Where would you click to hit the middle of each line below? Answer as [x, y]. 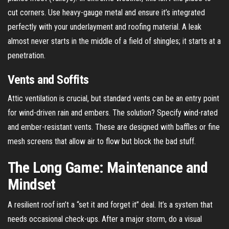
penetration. [27, 55]
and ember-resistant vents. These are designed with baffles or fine [114, 127]
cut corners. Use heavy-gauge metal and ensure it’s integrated [106, 12]
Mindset [32, 184]
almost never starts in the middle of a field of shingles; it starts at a [114, 41]
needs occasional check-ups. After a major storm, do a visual [105, 219]
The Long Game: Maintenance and [108, 167]
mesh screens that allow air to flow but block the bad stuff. [102, 141]
